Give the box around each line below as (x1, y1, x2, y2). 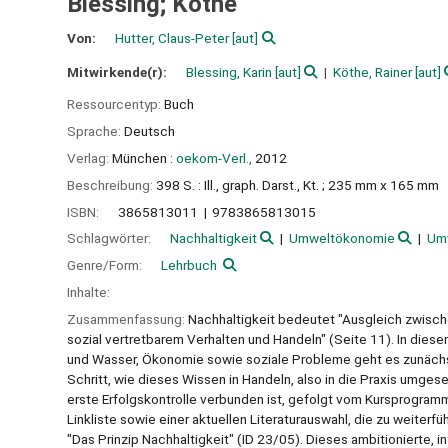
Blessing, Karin (186, 63, 272, 80)
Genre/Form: (67, 257, 145, 274)
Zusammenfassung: (67, 310, 188, 327)
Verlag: (67, 149, 112, 166)
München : (112, 149, 173, 166)
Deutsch (124, 123, 175, 140)
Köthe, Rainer (332, 63, 412, 80)
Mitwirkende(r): (67, 63, 170, 80)
